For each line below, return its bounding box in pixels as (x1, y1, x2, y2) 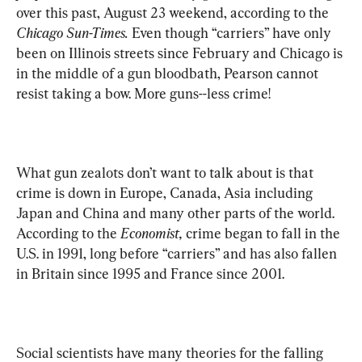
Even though (132, 23, 208, 41)
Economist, (120, 224, 183, 242)
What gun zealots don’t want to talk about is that (16, 163, 317, 181)
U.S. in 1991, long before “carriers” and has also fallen (16, 244, 340, 262)
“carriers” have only (212, 23, 335, 41)
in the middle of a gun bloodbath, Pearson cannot (16, 64, 322, 82)
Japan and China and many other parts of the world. (16, 204, 338, 221)
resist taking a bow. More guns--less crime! (16, 84, 271, 102)
